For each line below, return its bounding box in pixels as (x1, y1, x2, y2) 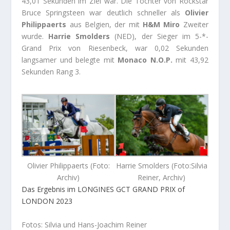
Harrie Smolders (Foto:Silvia (116, 161, 207, 171)
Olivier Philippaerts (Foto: (27, 160, 110, 170)
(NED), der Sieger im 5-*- (110, 31, 208, 41)
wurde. (22, 31, 49, 41)
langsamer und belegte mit (22, 54, 118, 65)
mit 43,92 (172, 54, 208, 65)
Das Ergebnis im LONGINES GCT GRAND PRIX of (22, 184, 185, 195)
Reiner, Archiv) (138, 172, 186, 183)
